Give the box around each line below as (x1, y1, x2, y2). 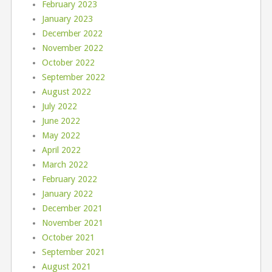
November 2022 (41, 43, 103, 53)
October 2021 (41, 233, 95, 243)
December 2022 (41, 29, 103, 39)
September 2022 (41, 72, 105, 83)
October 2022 (41, 58, 95, 68)
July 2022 (41, 101, 77, 112)
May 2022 (41, 131, 80, 141)
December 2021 (41, 203, 103, 214)
